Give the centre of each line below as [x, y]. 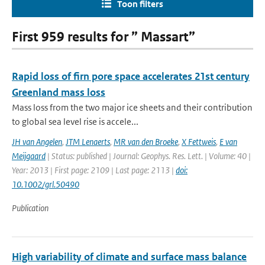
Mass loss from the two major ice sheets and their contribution [132, 107]
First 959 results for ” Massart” [104, 37]
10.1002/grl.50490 [46, 184]
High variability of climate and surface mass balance [129, 257]
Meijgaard [29, 156]
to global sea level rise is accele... [75, 122]
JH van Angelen [37, 142]
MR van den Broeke [146, 142]
